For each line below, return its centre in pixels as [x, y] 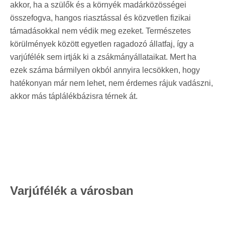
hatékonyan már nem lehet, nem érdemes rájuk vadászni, [111, 83]
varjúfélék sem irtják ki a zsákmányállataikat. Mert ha [103, 57]
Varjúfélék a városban [72, 190]
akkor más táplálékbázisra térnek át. [78, 96]
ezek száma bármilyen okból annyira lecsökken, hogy [105, 70]
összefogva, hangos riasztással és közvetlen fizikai [100, 18]
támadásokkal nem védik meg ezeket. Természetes [100, 31]
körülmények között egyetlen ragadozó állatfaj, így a [102, 44]
